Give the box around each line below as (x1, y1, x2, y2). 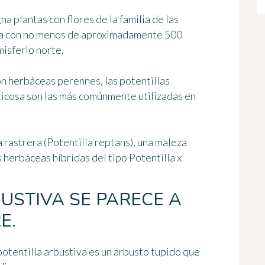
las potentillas (105, 74, 170, 88)
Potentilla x (129, 151, 182, 164)
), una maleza (130, 135, 187, 149)
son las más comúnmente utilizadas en (25, 89, 196, 103)
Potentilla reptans (47, 135, 130, 149)
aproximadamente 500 (81, 28, 182, 41)
